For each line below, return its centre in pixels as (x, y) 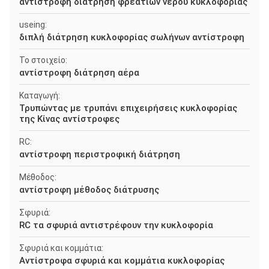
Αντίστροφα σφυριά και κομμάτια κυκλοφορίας (122, 261)
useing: (33, 25)
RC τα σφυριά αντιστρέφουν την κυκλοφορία (116, 225)
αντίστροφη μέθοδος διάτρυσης (89, 190)
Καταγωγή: (40, 95)
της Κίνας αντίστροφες (69, 119)
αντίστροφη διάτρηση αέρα (79, 73)
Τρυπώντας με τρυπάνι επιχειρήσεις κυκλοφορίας (128, 108)
